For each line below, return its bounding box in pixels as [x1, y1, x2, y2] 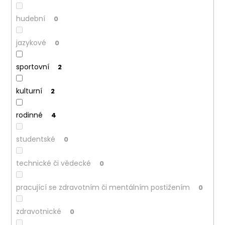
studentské [16, 134, 55, 145]
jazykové [16, 38, 46, 48]
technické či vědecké [16, 158, 91, 169]
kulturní [16, 86, 42, 96]
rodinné [16, 110, 43, 121]
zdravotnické [16, 206, 61, 217]
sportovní [16, 62, 49, 72]
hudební [16, 14, 45, 24]
